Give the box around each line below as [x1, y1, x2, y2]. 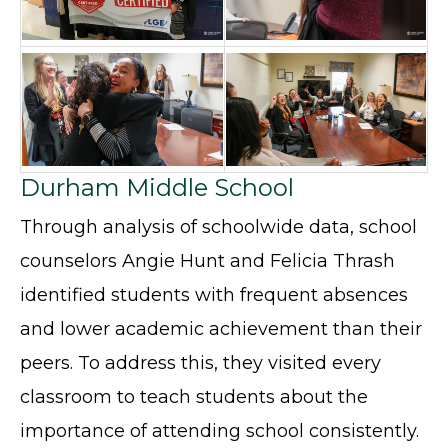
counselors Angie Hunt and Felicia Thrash [20, 250, 395, 273]
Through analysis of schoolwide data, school [20, 216, 417, 239]
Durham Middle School [20, 173, 294, 203]
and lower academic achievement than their [20, 318, 422, 341]
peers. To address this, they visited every [20, 352, 381, 375]
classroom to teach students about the [20, 386, 368, 409]
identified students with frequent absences [20, 284, 408, 307]
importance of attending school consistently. [20, 420, 419, 443]
